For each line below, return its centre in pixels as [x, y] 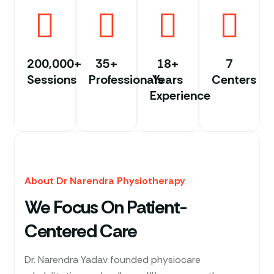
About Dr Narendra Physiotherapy [105, 180]
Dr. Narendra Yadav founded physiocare [113, 259]
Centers [234, 79]
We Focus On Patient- [106, 207]
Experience [180, 95]
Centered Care [81, 231]
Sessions [52, 79]
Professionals [126, 79]
